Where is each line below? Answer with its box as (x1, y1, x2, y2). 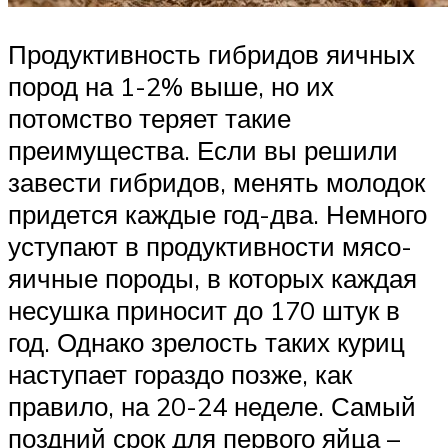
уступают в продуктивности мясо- (8, 230, 412, 263)
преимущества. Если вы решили (8, 134, 398, 167)
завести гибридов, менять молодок (8, 166, 425, 199)
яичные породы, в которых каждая (8, 262, 417, 295)
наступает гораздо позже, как (8, 358, 352, 391)
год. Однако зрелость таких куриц (8, 326, 405, 359)
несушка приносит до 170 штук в (8, 294, 400, 327)
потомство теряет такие (8, 102, 291, 135)
